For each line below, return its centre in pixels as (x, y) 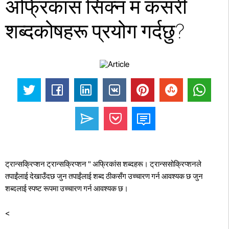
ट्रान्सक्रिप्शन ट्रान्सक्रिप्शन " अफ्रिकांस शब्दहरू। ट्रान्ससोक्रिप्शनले (103, 164)
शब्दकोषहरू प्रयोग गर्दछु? (95, 31)
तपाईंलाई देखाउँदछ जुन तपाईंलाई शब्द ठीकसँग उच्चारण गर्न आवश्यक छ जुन (104, 176)
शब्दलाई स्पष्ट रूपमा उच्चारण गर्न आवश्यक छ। (67, 188)
